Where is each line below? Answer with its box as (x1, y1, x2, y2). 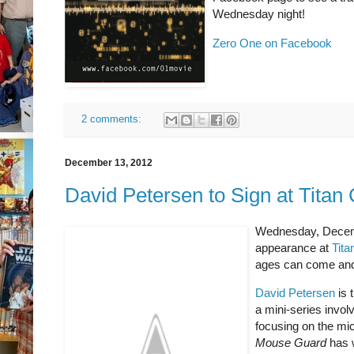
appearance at (255, 241, 332, 255)
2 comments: (81, 113, 145, 125)
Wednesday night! (213, 7, 305, 21)
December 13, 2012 (65, 156, 153, 168)
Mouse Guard (255, 336, 326, 350)
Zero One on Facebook (213, 36, 332, 50)
